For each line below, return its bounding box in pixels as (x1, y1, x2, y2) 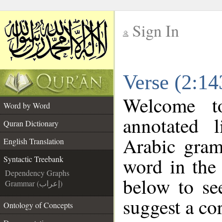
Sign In (132, 20, 179, 41)
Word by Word (3, 100, 50, 111)
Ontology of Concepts (3, 200, 73, 210)
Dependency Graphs (5, 167, 69, 178)
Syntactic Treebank (3, 154, 63, 164)
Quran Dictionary (3, 118, 58, 128)
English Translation (3, 136, 64, 146)
